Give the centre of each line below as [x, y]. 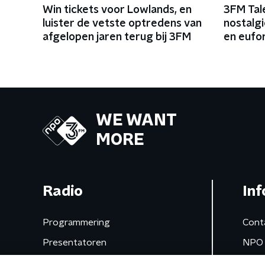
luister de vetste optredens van [122, 24]
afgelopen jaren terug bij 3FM [117, 38]
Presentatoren [75, 243]
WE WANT [136, 121]
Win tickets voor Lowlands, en [117, 10]
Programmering [76, 223]
